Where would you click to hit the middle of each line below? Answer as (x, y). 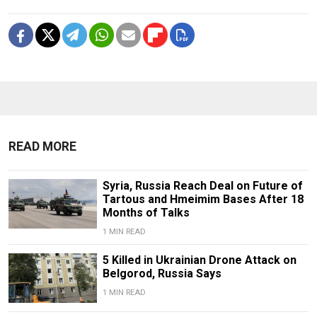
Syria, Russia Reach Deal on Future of (202, 185)
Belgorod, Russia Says (162, 273)
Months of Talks (146, 212)
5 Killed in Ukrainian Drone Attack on (199, 260)
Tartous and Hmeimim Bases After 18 (203, 199)
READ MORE (42, 146)
